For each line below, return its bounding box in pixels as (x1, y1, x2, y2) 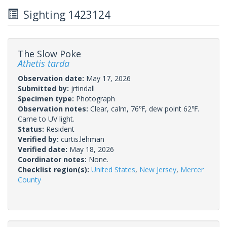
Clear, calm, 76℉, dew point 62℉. (90, 103, 199, 113)
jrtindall (71, 83, 95, 93)
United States (91, 164, 135, 174)
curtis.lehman (61, 134, 104, 144)
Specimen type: (18, 93, 76, 103)
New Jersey (139, 164, 176, 174)
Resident (46, 124, 74, 134)
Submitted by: (18, 83, 71, 93)
